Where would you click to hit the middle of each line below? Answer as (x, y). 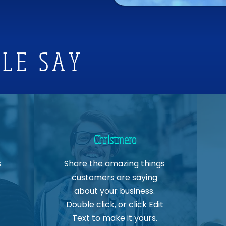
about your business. (115, 191)
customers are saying (115, 178)
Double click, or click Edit (115, 205)
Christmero (115, 140)
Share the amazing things (115, 164)
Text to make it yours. (115, 218)
